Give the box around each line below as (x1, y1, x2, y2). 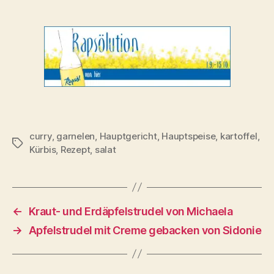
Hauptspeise (161, 130, 216, 142)
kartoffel (220, 130, 257, 142)
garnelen (56, 130, 95, 142)
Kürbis (29, 143, 56, 155)
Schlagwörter (12, 137, 70, 149)
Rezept (60, 143, 91, 155)
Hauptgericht (99, 130, 157, 142)
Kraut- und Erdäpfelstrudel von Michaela (28, 204, 233, 218)
